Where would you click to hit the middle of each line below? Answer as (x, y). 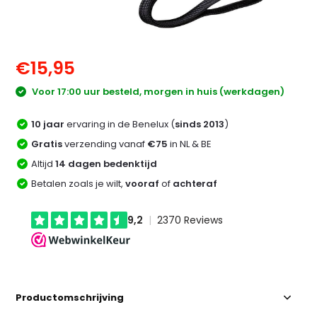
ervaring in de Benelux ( (120, 124)
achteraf (195, 183)
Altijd (44, 163)
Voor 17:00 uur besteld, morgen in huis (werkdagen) (157, 92)
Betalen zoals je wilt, (79, 183)
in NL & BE (190, 144)
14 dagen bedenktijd (106, 163)
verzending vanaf (105, 144)
